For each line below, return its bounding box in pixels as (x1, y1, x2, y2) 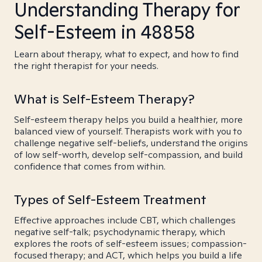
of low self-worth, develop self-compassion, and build (14, 149, 243, 161)
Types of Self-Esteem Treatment (14, 191, 206, 208)
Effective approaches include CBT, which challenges (14, 214, 236, 226)
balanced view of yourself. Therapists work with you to (14, 125, 242, 137)
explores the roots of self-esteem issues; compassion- (14, 237, 247, 250)
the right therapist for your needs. (14, 60, 158, 72)
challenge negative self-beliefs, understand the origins (14, 137, 248, 149)
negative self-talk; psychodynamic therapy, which (14, 226, 225, 238)
